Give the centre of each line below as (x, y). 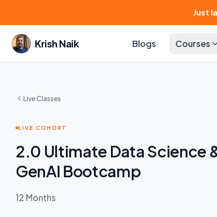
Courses (193, 43)
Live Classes (42, 98)
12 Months (36, 197)
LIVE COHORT (43, 128)
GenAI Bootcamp (78, 171)
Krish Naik (57, 43)
